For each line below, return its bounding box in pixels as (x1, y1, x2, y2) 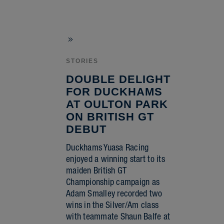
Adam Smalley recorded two (66, 187, 162, 198)
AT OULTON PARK (66, 97, 168, 110)
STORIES (66, 57, 98, 64)
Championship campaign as (66, 176, 160, 187)
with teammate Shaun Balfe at (66, 210, 170, 221)
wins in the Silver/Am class (66, 199, 159, 210)
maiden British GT (66, 164, 127, 175)
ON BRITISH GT (66, 110, 154, 123)
